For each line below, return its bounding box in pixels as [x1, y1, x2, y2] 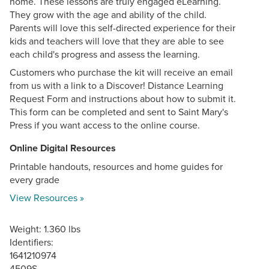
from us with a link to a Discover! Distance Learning [10, 78, 223, 92]
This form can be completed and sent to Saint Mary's [10, 104, 228, 118]
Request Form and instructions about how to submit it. [10, 91, 236, 105]
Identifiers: [10, 235, 53, 249]
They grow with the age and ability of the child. [10, 7, 207, 21]
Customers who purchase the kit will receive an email [10, 65, 233, 79]
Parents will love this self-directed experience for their [10, 20, 235, 34]
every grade [10, 172, 59, 186]
